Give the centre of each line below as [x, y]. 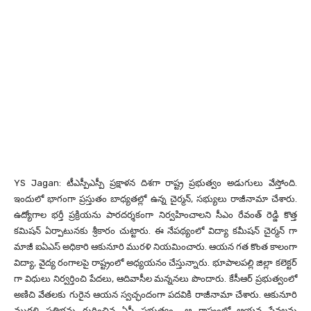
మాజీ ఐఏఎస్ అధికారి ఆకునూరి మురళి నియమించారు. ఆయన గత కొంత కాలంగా [155, 247]
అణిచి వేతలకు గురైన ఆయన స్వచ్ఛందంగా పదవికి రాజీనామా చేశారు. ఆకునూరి [155, 295]
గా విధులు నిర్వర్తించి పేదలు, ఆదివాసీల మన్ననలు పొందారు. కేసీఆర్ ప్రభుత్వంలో [155, 279]
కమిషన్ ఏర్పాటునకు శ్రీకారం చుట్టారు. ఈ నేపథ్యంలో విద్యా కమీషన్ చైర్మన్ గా [155, 231]
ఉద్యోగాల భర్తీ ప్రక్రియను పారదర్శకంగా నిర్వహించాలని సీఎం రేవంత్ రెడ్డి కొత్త [155, 215]
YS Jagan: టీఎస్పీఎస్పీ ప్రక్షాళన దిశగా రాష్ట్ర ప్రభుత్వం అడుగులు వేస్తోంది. [155, 183]
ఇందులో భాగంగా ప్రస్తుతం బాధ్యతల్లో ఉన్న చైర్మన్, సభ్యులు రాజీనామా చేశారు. [155, 199]
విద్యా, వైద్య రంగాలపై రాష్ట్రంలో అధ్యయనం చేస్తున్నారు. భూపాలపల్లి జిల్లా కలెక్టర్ [155, 263]
